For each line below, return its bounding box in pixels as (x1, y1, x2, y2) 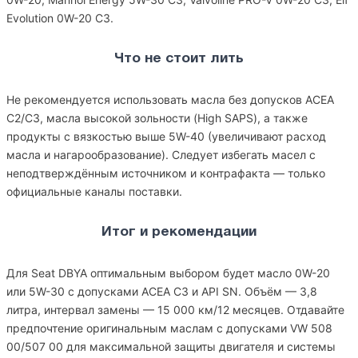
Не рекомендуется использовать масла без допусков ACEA (6, 93, 334, 106)
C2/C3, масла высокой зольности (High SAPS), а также (6, 111, 308, 125)
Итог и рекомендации (101, 226, 257, 238)
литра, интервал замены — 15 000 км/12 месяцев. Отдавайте (6, 303, 344, 316)
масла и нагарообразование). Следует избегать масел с (6, 148, 316, 161)
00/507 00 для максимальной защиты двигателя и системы (6, 340, 336, 353)
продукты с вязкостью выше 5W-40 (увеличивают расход (6, 129, 326, 143)
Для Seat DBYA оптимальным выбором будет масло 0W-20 (6, 266, 330, 280)
